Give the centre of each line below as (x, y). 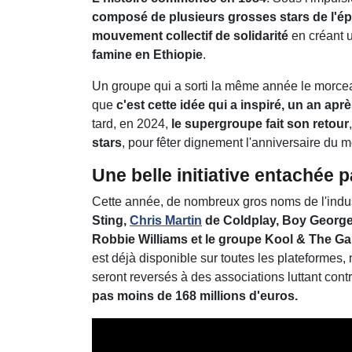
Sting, (111, 220)
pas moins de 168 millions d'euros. (195, 295)
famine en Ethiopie (147, 54)
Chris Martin (166, 220)
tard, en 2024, (130, 123)
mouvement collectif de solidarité (190, 35)
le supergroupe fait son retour (258, 123)
